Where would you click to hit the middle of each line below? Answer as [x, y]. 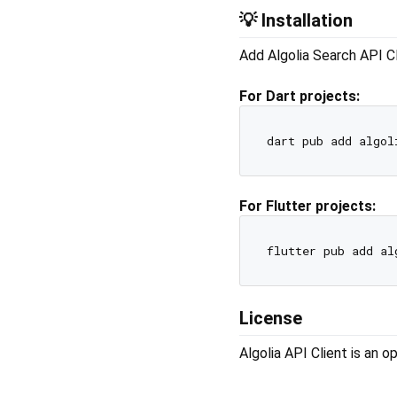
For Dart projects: [300, 96]
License [271, 319]
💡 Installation [296, 20]
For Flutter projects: [307, 206]
